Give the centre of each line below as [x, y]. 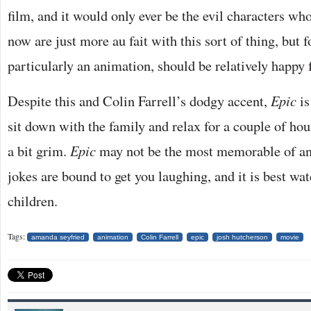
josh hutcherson [242, 237]
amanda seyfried [58, 237]
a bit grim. [39, 151]
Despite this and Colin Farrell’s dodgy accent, [139, 101]
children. [33, 201]
